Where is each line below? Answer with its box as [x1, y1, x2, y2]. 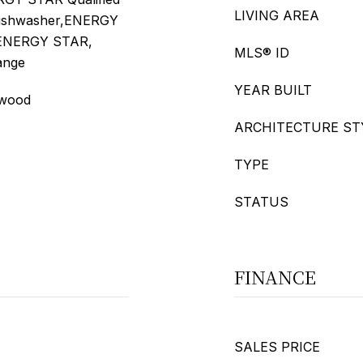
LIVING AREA [234, 7, 319, 23]
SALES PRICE [234, 339, 320, 355]
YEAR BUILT [234, 82, 312, 98]
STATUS [234, 194, 288, 210]
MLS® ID [234, 45, 289, 61]
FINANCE [234, 264, 316, 289]
